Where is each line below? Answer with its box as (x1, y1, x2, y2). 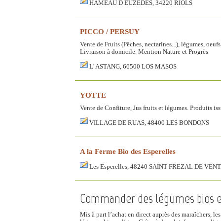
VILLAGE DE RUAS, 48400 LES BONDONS (89, 119, 209, 126)
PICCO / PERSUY (80, 27, 140, 36)
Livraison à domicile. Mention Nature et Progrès (80, 48, 208, 55)
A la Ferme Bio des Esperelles (80, 147, 176, 155)
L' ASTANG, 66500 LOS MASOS (89, 63, 177, 70)
